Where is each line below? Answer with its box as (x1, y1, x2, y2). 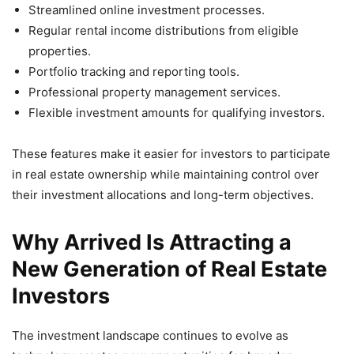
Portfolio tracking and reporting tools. (28, 63, 239, 79)
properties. (28, 43, 91, 58)
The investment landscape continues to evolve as (12, 327, 288, 343)
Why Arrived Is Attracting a (12, 228, 292, 255)
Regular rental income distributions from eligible (28, 22, 299, 38)
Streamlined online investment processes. (28, 2, 265, 17)
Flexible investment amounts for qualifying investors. (28, 104, 325, 120)
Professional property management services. (28, 84, 281, 100)
